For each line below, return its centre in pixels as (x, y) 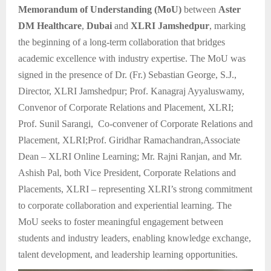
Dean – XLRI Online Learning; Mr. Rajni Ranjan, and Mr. (130, 157)
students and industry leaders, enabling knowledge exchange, (135, 238)
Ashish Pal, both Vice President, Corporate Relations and (127, 173)
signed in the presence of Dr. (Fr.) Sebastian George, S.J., (127, 75)
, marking (227, 26)
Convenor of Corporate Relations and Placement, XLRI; (126, 108)
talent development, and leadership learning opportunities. (128, 255)
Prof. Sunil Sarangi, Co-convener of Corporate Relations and (135, 124)
